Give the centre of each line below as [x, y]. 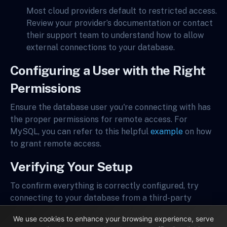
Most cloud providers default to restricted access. [122, 11]
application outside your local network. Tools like [103, 210]
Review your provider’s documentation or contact [120, 23]
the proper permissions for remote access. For [99, 119]
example [167, 131]
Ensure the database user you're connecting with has [110, 107]
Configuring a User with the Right [108, 70]
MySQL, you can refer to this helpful [80, 131]
